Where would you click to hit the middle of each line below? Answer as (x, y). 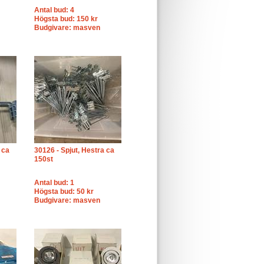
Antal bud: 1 (54, 183)
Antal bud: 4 (54, 10)
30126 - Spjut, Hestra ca (74, 150)
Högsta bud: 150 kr (66, 19)
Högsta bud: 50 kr (64, 192)
